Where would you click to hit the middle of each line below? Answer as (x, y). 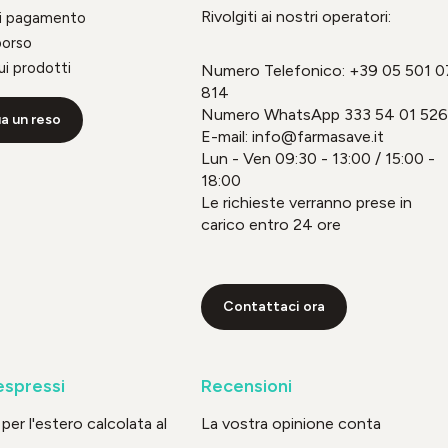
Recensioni (246, 385)
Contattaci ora (273, 306)
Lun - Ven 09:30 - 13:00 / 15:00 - (317, 158)
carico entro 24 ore (270, 224)
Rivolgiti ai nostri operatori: (295, 16)
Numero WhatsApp (270, 114)
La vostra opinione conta (290, 423)
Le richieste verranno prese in (306, 202)
